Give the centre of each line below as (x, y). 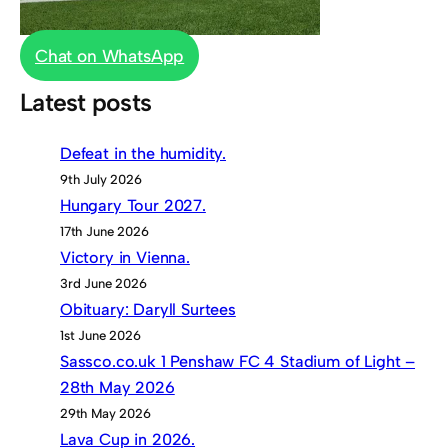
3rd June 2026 (103, 283)
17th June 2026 (104, 231)
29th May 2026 (105, 413)
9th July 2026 (101, 179)
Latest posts (86, 101)
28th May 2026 (117, 387)
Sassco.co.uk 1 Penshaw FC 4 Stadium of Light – (238, 361)
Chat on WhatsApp (110, 56)
